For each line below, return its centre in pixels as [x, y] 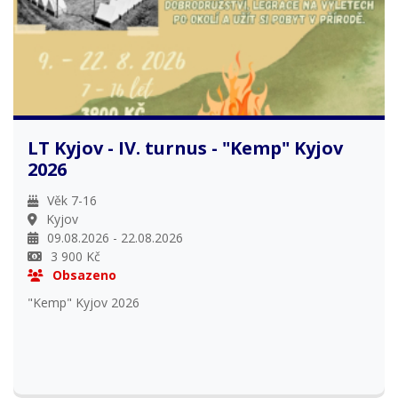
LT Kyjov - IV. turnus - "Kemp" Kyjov [185, 148]
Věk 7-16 [72, 201]
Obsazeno [85, 275]
